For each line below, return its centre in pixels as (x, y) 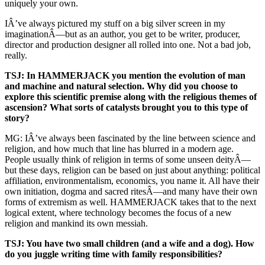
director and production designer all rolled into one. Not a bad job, (128, 45)
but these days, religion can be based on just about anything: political (132, 170)
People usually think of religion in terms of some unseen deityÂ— (128, 160)
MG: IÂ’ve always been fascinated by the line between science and (130, 138)
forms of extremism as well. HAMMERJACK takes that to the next (130, 202)
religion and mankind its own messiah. (76, 224)
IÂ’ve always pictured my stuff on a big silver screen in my (115, 24)
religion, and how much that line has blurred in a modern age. (119, 149)
